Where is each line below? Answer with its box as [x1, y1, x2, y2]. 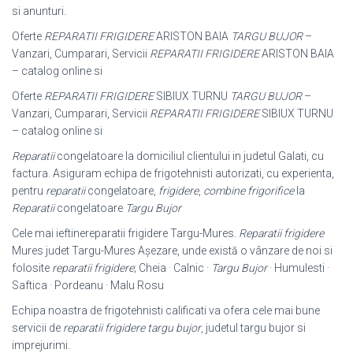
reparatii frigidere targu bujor [63, 321, 201, 334]
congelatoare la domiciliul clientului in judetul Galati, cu [54, 149, 324, 162]
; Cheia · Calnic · [134, 261, 211, 274]
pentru [12, 184, 46, 197]
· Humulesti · [267, 261, 329, 274]
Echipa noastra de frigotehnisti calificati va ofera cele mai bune [12, 303, 320, 317]
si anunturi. [12, 4, 66, 17]
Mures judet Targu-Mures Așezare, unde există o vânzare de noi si [12, 243, 333, 257]
